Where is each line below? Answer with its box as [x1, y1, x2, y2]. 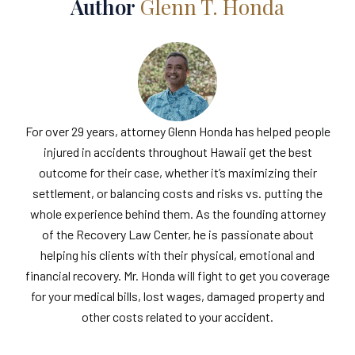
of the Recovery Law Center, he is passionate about [41, 227, 314, 242]
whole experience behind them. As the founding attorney [29, 206, 326, 222]
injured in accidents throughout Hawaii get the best [43, 144, 312, 160]
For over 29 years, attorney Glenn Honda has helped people [25, 124, 330, 139]
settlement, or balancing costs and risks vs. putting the [32, 185, 323, 201]
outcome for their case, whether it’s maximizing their [38, 165, 317, 181]
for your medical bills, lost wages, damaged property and [30, 288, 325, 304]
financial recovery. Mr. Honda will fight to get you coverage [25, 268, 330, 284]
